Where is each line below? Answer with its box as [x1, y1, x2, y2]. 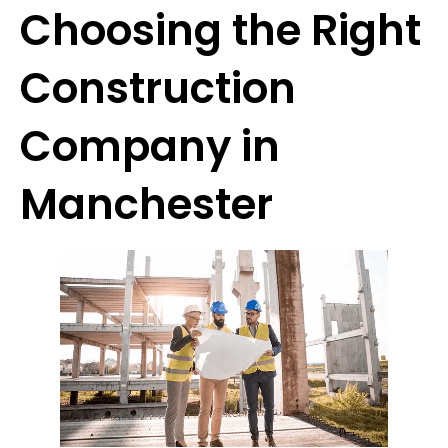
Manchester [20, 175, 273, 235]
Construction [20, 59, 296, 119]
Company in [20, 117, 280, 177]
